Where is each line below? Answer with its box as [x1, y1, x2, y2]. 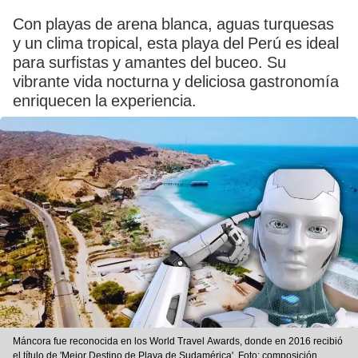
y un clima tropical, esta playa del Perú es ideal [13, 34, 339, 53]
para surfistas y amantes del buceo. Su [13, 53, 286, 72]
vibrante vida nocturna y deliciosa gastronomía [13, 72, 339, 91]
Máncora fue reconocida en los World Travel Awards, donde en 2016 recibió [13, 336, 343, 348]
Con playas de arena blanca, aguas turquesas [13, 14, 334, 34]
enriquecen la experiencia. [13, 91, 197, 110]
